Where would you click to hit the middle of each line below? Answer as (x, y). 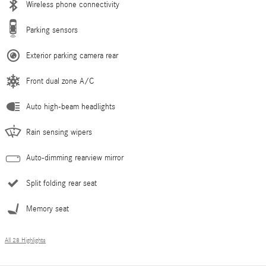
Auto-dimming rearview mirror (75, 158)
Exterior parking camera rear (72, 56)
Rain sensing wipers (59, 132)
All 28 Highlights (25, 240)
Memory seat (47, 209)
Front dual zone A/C (60, 81)
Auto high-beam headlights (71, 107)
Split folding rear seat (61, 183)
